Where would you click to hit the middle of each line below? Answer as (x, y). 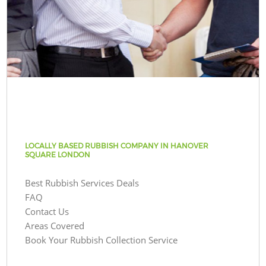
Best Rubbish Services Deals (82, 183)
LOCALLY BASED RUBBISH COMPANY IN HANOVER (117, 145)
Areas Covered (55, 225)
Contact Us (47, 211)
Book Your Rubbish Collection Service (102, 240)
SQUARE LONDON (58, 154)
